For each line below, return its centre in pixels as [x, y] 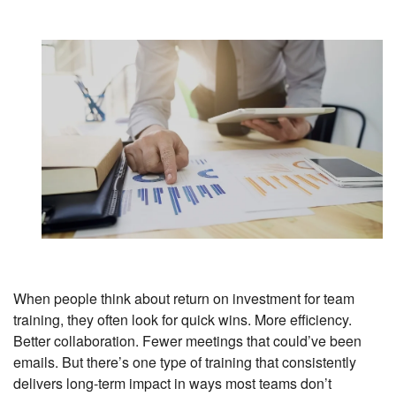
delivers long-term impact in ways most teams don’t [172, 384]
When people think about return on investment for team [184, 299]
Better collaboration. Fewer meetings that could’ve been [187, 341]
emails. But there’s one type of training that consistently [185, 362]
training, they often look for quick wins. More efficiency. [183, 320]
